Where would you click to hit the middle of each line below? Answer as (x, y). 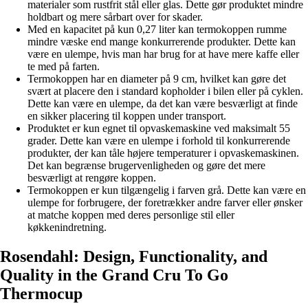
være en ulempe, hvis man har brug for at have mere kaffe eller (163, 54)
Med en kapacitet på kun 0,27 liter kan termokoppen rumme (157, 30)
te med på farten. (64, 67)
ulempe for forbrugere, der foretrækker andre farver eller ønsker (165, 203)
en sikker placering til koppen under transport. (127, 116)
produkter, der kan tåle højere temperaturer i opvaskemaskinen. (163, 153)
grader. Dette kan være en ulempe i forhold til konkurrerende (159, 141)
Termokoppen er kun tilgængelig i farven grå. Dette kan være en (167, 190)
